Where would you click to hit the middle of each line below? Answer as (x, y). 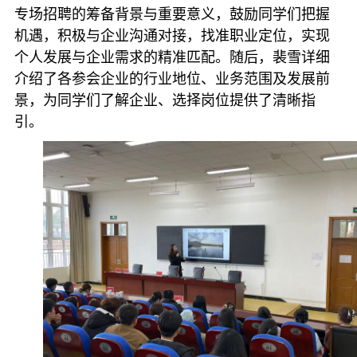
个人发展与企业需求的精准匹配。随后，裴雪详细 (172, 57)
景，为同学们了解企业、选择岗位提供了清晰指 (165, 100)
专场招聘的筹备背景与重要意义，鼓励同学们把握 (172, 14)
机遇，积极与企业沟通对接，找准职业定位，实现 (172, 35)
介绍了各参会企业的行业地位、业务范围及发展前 (172, 78)
